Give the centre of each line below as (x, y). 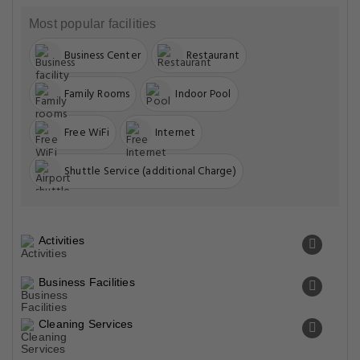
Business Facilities (87, 282)
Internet (175, 133)
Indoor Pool (203, 94)
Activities (61, 240)
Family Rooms (97, 94)
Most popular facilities (93, 24)
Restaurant (213, 55)
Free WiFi (87, 133)
